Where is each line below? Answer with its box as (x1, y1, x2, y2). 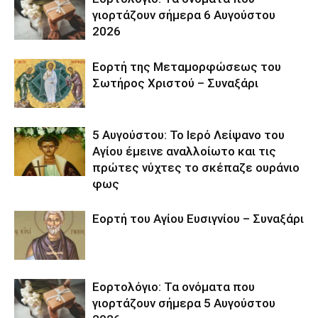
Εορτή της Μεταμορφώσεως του (92, 60, 281, 75)
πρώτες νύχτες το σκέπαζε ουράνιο (92, 160, 300, 175)
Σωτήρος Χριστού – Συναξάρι (92, 76, 258, 91)
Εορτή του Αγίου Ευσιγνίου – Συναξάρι (92, 212, 304, 226)
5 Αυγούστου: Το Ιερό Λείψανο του (92, 128, 285, 143)
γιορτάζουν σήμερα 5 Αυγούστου (92, 296, 275, 311)
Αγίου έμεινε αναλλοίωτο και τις (92, 144, 276, 159)
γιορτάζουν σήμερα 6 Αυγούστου (92, 8, 275, 23)
